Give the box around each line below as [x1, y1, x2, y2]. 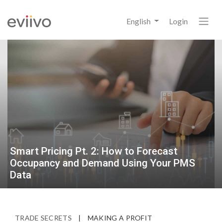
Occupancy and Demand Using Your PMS [10, 157, 195, 169]
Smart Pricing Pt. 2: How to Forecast [10, 145, 177, 157]
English [126, 16, 153, 26]
